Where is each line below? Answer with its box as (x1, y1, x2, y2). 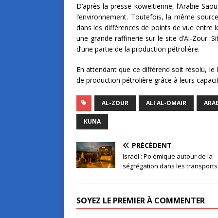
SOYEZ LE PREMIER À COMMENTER (76, 195, 205, 206)
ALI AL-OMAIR (146, 98, 186, 107)
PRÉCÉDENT (132, 140, 172, 150)
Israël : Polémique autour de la (123, 151, 213, 161)
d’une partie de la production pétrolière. (76, 44, 200, 54)
